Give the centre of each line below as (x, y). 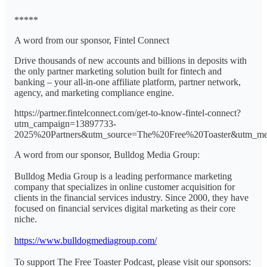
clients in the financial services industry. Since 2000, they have (131, 197)
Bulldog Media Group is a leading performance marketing (123, 176)
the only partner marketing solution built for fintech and (118, 71)
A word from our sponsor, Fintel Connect (92, 40)
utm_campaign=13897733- (65, 123)
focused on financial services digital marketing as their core (125, 208)
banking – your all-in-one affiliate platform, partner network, (128, 82)
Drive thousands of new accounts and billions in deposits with (131, 60)
